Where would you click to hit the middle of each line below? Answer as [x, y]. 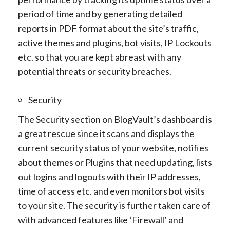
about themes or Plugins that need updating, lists [115, 162]
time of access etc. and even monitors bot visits [111, 191]
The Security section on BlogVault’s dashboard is [115, 119]
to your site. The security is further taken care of [114, 205]
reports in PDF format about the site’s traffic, [108, 28]
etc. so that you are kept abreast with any [100, 57]
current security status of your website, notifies [113, 148]
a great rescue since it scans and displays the [106, 133]
